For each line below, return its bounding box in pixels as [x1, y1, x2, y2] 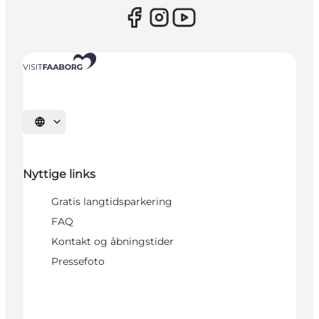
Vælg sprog [38, 121, 85, 132]
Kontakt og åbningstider [51, 235, 174, 249]
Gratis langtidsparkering [51, 195, 172, 209]
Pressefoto [51, 255, 105, 268]
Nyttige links [23, 167, 95, 182]
